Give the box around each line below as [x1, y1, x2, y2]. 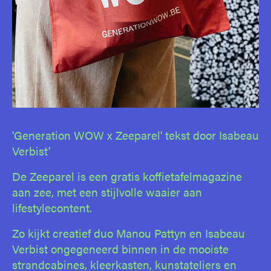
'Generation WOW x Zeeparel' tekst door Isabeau [12, 126, 259, 144]
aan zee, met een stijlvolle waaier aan [12, 183, 202, 201]
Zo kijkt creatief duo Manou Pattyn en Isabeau [12, 224, 245, 242]
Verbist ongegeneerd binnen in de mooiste [12, 240, 229, 258]
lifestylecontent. [12, 199, 92, 217]
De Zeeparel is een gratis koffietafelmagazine [12, 168, 242, 185]
